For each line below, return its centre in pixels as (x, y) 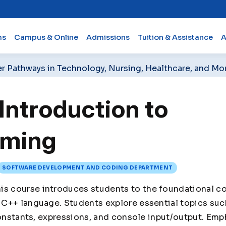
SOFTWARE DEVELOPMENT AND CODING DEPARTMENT (87, 168)
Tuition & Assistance (175, 37)
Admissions (108, 37)
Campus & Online (46, 37)
